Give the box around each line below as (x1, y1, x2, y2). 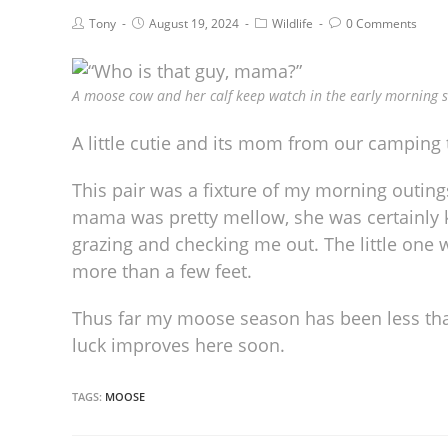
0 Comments (346, 14, 417, 32)
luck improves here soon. (72, 332, 285, 357)
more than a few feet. (72, 258, 252, 283)
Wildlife (272, 14, 313, 32)
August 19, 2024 (149, 14, 239, 32)
